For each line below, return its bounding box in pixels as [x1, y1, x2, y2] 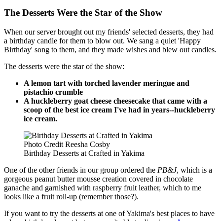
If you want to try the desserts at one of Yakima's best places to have [4, 209, 215, 218]
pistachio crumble [24, 87, 83, 96]
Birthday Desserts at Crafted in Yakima [24, 148, 145, 157]
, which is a [177, 165, 212, 174]
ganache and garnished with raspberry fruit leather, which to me [4, 183, 201, 192]
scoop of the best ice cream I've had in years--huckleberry [24, 105, 215, 114]
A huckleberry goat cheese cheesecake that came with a [24, 96, 207, 105]
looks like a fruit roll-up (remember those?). [4, 192, 139, 201]
